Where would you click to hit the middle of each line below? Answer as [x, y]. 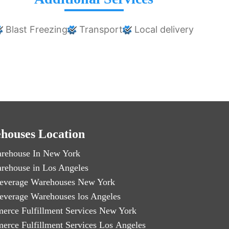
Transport [100, 30]
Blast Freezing [36, 30]
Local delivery [163, 30]
